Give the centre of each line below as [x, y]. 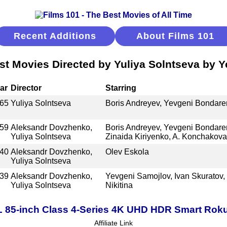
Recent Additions [55, 36]
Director [26, 88]
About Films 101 [175, 36]
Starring [121, 88]
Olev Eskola [127, 152]
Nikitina [119, 185]
